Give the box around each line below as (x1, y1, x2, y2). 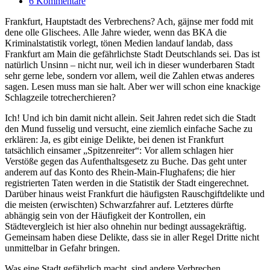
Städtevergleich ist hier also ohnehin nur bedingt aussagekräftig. (5, 221, 246, 231)
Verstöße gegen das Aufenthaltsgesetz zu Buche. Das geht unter (5, 155, 246, 166)
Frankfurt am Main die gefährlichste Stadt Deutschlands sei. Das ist (5, 48, 260, 59)
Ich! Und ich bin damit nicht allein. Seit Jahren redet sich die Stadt (5, 112, 256, 123)
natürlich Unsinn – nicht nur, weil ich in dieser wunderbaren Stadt (5, 59, 254, 70)
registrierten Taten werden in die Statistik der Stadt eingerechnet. (5, 177, 249, 188)
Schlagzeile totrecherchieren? (5, 92, 116, 102)
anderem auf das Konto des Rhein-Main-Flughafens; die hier (5, 166, 235, 177)
